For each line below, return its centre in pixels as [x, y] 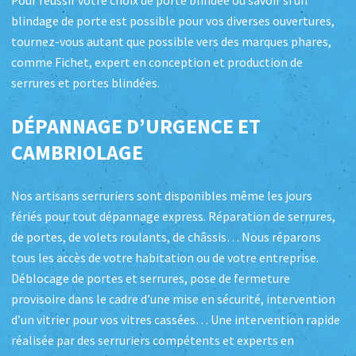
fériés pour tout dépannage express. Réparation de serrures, [173, 216]
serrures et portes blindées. [85, 83]
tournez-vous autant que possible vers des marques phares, [171, 41]
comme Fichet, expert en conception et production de [157, 62]
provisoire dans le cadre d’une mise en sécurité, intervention [173, 299]
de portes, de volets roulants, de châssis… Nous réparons [166, 237]
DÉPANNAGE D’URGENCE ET [136, 126]
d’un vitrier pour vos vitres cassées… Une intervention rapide [176, 319]
